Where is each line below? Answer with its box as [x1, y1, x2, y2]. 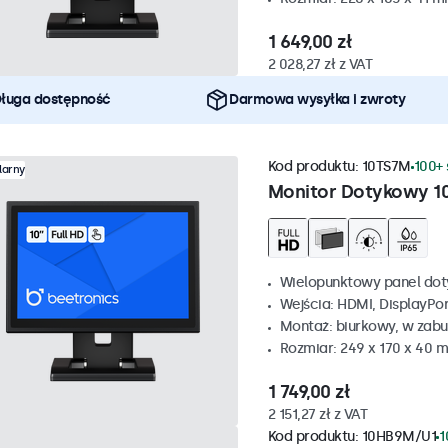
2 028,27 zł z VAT [267, 56, 372, 74]
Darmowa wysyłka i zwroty [229, 91, 405, 109]
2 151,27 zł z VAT [267, 406, 367, 424]
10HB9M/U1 [361, 428, 436, 446]
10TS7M [361, 158, 411, 176]
